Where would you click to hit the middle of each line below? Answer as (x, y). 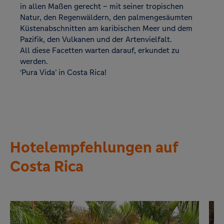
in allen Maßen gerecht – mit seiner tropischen (102, 6)
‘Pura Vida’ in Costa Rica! (63, 72)
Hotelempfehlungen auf (94, 147)
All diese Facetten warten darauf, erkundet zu (100, 50)
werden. (34, 61)
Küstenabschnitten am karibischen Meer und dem (106, 28)
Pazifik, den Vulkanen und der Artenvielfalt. (96, 39)
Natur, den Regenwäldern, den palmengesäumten (106, 17)
